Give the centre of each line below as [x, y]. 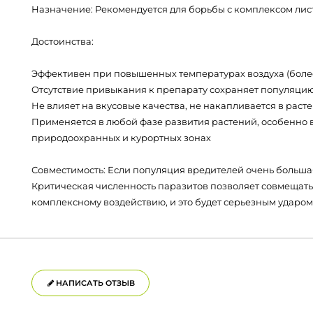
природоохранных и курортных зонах [121, 138]
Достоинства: [63, 41]
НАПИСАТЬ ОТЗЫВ [94, 283]
